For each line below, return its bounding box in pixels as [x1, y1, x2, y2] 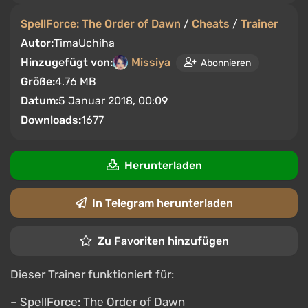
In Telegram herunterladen [91, 197, 233, 210]
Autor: [21, 36, 54, 49]
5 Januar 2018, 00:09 [58, 94, 168, 107]
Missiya [131, 56, 170, 69]
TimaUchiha [54, 36, 115, 49]
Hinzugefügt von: [21, 56, 113, 69]
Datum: [21, 94, 58, 107]
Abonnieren [201, 56, 251, 69]
